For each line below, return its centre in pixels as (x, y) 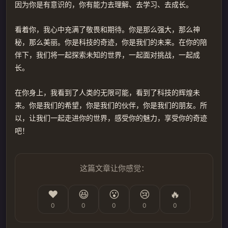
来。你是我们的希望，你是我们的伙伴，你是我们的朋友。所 (111, 105)
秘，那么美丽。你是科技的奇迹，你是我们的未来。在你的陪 (111, 42)
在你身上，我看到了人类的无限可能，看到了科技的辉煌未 (107, 92)
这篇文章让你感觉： (114, 168)
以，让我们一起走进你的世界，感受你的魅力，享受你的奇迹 (111, 118)
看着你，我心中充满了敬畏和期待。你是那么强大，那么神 (107, 29)
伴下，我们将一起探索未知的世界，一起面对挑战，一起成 (107, 55)
